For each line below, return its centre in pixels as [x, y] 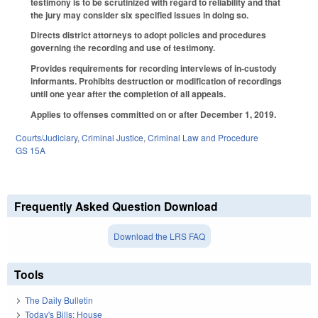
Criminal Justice [113, 137]
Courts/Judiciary [46, 137]
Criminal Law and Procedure [203, 137]
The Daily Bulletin [59, 300]
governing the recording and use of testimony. [123, 48]
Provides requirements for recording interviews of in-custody [154, 68]
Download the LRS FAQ [159, 236]
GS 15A [31, 150]
